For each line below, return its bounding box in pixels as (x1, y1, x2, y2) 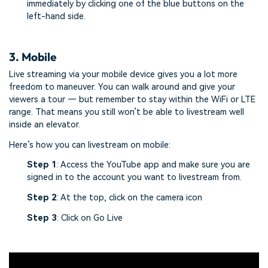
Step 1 (27, 160, 57, 170)
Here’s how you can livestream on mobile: (9, 139, 170, 150)
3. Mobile (9, 50, 57, 65)
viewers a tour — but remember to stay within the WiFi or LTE (9, 94, 255, 105)
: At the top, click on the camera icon (57, 193, 202, 203)
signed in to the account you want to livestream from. (27, 172, 242, 183)
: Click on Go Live (57, 213, 123, 224)
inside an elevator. (9, 119, 80, 130)
